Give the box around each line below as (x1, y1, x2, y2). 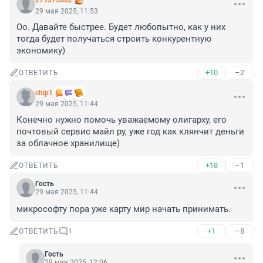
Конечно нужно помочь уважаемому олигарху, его (16, 114, 227, 126)
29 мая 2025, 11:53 (35, 7, 98, 16)
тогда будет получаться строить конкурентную (16, 33, 211, 45)
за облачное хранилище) (16, 138, 120, 149)
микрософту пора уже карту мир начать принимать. (16, 204, 231, 215)
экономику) (16, 45, 65, 56)
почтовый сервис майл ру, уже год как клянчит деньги (16, 126, 244, 137)
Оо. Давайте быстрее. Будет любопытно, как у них (16, 22, 225, 33)
